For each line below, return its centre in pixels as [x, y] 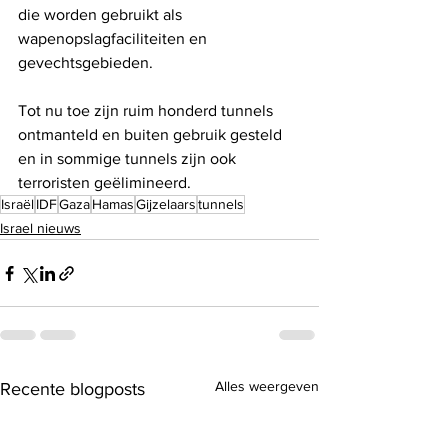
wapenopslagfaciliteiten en [114, 39]
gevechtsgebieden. [85, 63]
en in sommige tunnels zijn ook [129, 159]
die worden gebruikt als [102, 15]
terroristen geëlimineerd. [104, 183]
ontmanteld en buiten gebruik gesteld [152, 135]
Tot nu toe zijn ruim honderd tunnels [147, 111]
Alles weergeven [267, 386]
